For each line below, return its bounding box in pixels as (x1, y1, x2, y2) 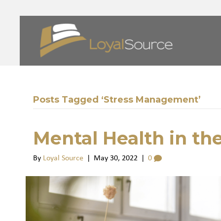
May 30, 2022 (94, 154, 138, 162)
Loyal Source (43, 154, 84, 162)
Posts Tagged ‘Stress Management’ (33, 94, 201, 105)
